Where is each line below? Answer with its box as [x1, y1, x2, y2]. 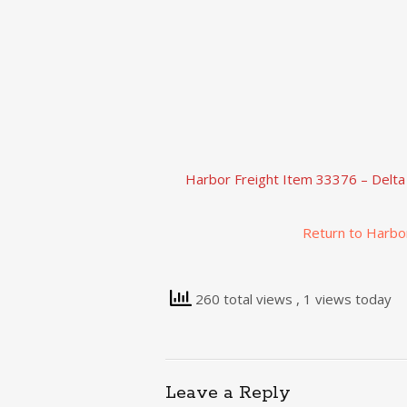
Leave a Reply [165, 382, 291, 404]
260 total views [192, 289, 296, 308]
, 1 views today [296, 289, 392, 308]
